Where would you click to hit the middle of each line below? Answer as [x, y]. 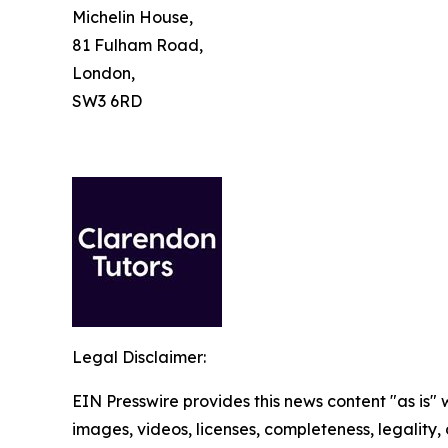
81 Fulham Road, [137, 44]
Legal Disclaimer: [139, 356]
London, [103, 72]
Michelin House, [132, 16]
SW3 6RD [107, 100]
